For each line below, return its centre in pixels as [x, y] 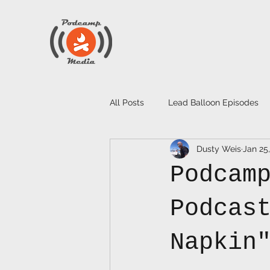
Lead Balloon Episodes [213, 102]
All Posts [127, 102]
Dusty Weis [219, 149]
